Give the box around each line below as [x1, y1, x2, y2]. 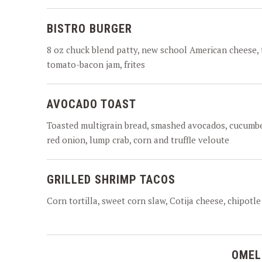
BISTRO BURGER [47, 22, 132, 36]
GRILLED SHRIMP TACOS [47, 173, 175, 187]
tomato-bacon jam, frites [47, 58, 145, 70]
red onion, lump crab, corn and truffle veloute [47, 134, 229, 146]
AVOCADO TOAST [47, 97, 136, 111]
